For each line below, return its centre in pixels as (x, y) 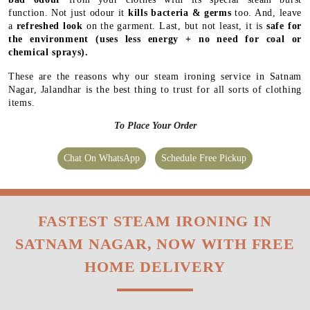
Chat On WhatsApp (102, 158)
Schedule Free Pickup (204, 158)
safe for (284, 26)
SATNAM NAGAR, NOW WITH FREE (155, 244)
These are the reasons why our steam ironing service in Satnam (155, 76)
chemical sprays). (48, 52)
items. (22, 102)
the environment (48, 39)
